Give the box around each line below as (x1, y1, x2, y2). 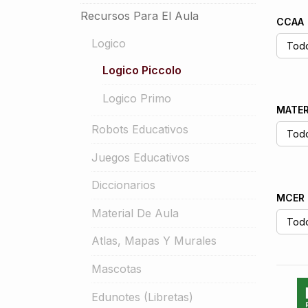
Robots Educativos (91, 122, 188, 137)
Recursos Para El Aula (80, 9, 199, 23)
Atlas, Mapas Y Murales (91, 234, 217, 248)
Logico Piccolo (102, 63, 181, 78)
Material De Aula (91, 206, 179, 220)
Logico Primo (102, 91, 171, 105)
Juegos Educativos (91, 150, 190, 164)
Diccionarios (91, 178, 155, 192)
